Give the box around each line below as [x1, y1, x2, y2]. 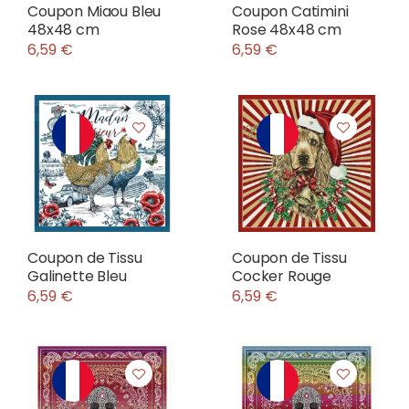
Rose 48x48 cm [232, 19, 341, 40]
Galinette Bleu [27, 266, 127, 287]
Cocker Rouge [232, 266, 332, 287]
